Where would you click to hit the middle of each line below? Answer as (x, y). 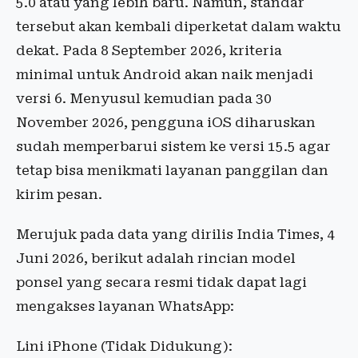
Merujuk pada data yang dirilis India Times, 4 (175, 235)
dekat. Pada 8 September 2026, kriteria (149, 51)
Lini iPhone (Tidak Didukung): (124, 346)
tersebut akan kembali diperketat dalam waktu (179, 27)
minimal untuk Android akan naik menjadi (165, 75)
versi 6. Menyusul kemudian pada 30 (144, 99)
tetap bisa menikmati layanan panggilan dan (172, 171)
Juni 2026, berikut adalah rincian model (156, 259)
